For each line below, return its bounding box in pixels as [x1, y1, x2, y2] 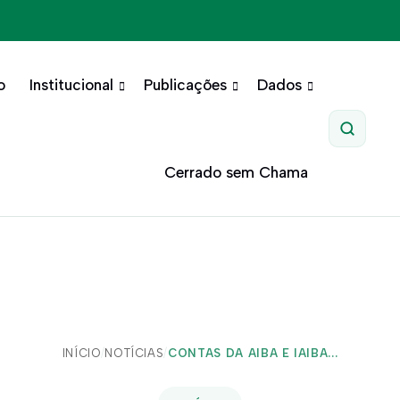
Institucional [29, 76, 113, 94]
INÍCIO [62, 346, 101, 360]
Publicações [143, 76, 227, 94]
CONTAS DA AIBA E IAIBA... [168, 346, 338, 360]
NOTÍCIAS [104, 346, 164, 360]
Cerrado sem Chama [163, 163, 308, 181]
